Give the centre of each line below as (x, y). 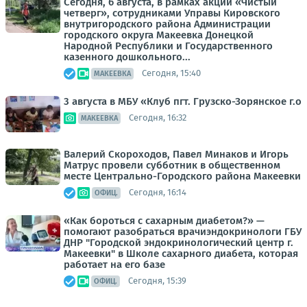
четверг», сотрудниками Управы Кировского (172, 13)
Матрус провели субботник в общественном (172, 165)
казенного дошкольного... (127, 57)
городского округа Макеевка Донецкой (159, 35)
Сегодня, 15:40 (171, 73)
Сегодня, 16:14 (158, 193)
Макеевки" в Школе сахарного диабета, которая (181, 253)
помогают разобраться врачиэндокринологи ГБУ (183, 231)
